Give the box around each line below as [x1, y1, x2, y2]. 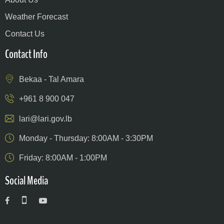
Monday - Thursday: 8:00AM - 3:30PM [19, 133, 153, 142]
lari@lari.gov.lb [19, 114, 72, 123]
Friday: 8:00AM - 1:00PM [19, 153, 107, 162]
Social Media [5, 172, 48, 189]
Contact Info [5, 46, 47, 62]
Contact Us [5, 29, 44, 38]
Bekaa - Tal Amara [19, 75, 84, 84]
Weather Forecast [5, 12, 68, 21]
